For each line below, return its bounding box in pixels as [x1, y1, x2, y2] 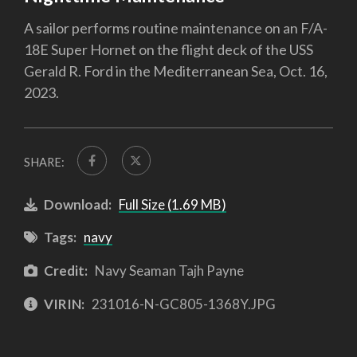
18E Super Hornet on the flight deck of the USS [24, 41, 313, 59]
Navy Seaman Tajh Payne [92, 261, 244, 279]
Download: [44, 195, 112, 213]
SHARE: [24, 155, 65, 170]
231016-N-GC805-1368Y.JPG [88, 295, 276, 312]
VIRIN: [44, 295, 84, 312]
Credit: [44, 261, 88, 279]
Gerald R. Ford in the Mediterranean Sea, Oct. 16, [24, 62, 328, 80]
